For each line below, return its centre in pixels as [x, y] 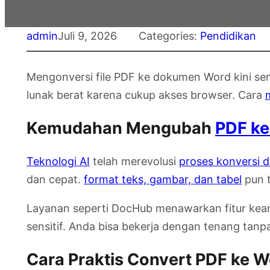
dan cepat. [55, 179]
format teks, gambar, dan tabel [163, 179]
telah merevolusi [134, 161]
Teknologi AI [58, 161]
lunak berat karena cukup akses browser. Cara [146, 95]
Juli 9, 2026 [87, 36]
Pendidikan [228, 36]
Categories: [169, 36]
